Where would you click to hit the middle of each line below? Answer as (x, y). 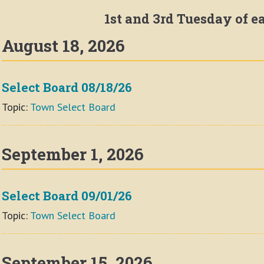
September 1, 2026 (73, 154)
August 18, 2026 (63, 45)
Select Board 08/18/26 (67, 87)
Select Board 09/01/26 (67, 195)
